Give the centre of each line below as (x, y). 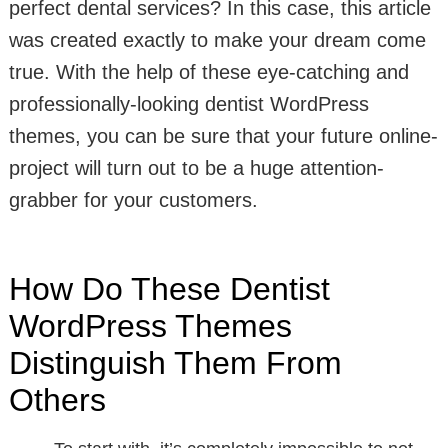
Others (57, 400)
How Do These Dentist (169, 289)
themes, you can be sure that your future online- (223, 136)
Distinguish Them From (175, 363)
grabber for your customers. (133, 200)
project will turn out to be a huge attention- (196, 168)
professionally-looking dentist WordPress (188, 104)
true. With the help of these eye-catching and (208, 72)
